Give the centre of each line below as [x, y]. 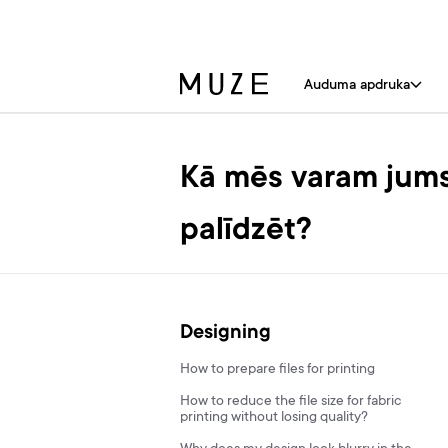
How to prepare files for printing [277, 370]
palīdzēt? [246, 232]
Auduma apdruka [357, 86]
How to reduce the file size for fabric [291, 402]
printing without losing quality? [274, 418]
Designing [225, 334]
